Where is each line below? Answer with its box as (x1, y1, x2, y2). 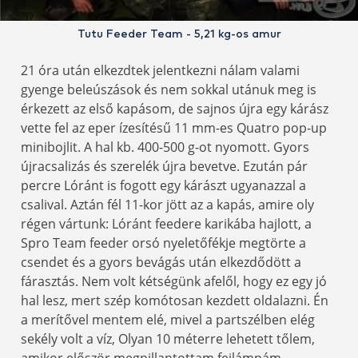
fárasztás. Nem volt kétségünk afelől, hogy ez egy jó (21, 272, 327, 291)
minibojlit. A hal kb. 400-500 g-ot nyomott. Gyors (21, 138, 309, 157)
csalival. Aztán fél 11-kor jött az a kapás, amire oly (21, 196, 314, 214)
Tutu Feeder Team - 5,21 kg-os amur (77, 29, 281, 41)
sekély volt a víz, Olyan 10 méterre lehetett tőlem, (21, 330, 315, 348)
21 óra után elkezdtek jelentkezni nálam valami (21, 62, 300, 80)
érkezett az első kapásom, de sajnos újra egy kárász (21, 100, 328, 118)
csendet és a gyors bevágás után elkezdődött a (21, 253, 301, 272)
